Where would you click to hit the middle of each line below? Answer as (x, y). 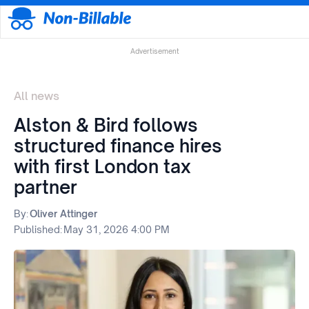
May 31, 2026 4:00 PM (117, 230)
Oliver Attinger (63, 214)
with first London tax (102, 167)
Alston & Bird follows (106, 125)
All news (37, 96)
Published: (38, 230)
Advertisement (154, 51)
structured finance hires (118, 146)
